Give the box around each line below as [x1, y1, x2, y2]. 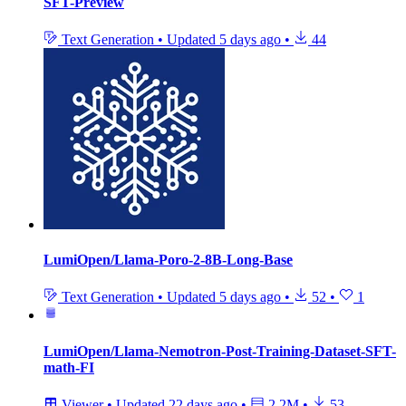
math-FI [43, 359, 94, 375]
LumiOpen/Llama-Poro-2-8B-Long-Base [43, 252, 293, 268]
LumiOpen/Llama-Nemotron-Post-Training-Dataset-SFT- [43, 343, 396, 359]
